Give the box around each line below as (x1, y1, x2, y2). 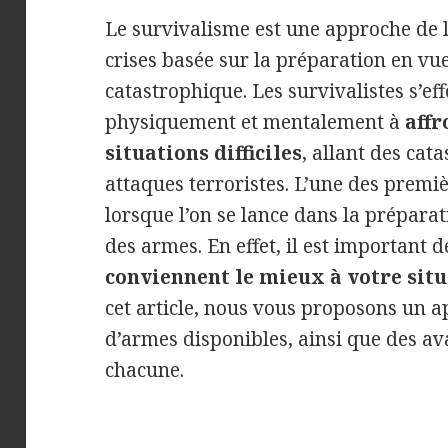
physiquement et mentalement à (105, 108, 406, 135)
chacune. (105, 356, 185, 383)
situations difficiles (105, 139, 303, 166)
